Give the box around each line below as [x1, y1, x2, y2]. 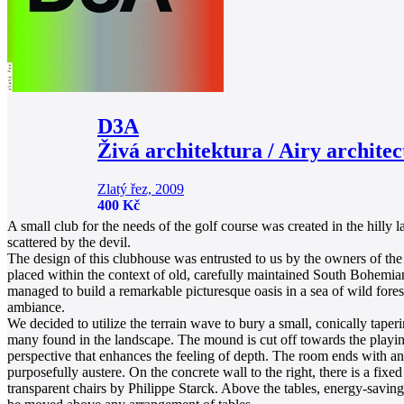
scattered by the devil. [7, 234, 131, 251]
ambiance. [7, 299, 65, 316]
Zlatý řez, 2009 [97, 181, 184, 197]
